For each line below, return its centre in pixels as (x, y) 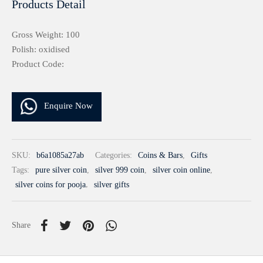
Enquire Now (68, 106)
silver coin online (181, 170)
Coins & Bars (160, 156)
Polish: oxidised (41, 49)
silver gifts (112, 184)
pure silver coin (61, 170)
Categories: (115, 156)
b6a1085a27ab (60, 156)
